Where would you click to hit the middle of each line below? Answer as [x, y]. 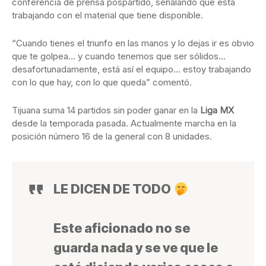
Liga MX [217, 110]
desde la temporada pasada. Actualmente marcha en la [124, 123]
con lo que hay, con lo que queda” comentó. [102, 83]
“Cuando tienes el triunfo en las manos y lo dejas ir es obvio [133, 43]
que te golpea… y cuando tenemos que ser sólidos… [119, 56]
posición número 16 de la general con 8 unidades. [112, 137]
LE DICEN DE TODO [113, 189]
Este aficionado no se [122, 228]
